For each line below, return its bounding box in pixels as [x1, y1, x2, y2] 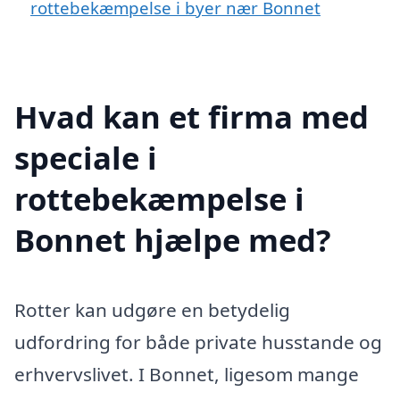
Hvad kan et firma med [14, 95, 369, 137]
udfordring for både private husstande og [14, 329, 382, 354]
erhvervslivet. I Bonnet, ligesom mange [14, 361, 359, 387]
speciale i [14, 136, 157, 179]
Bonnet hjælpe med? [14, 218, 331, 261]
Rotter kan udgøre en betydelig [14, 296, 290, 322]
